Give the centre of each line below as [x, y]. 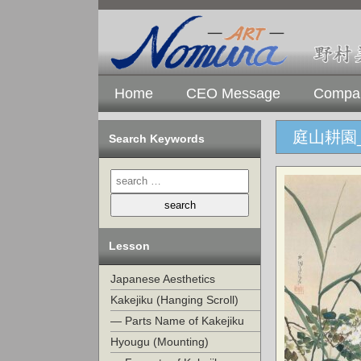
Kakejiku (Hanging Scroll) [174, 300]
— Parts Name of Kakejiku [177, 321]
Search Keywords [157, 139]
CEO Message [233, 93]
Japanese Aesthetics [163, 279]
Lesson [129, 246]
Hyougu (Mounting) [160, 342]
